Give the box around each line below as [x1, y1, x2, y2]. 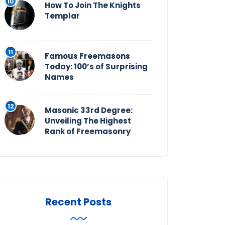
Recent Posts [45, 195, 111, 209]
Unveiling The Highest [45, 116, 131, 127]
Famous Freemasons [45, 51, 130, 62]
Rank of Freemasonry [45, 126, 131, 137]
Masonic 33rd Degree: [45, 105, 133, 116]
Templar [45, 11, 80, 22]
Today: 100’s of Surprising [45, 61, 148, 72]
